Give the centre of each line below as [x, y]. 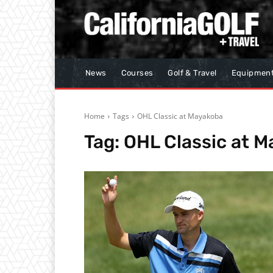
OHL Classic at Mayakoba [180, 116]
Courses [137, 73]
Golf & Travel [192, 73]
